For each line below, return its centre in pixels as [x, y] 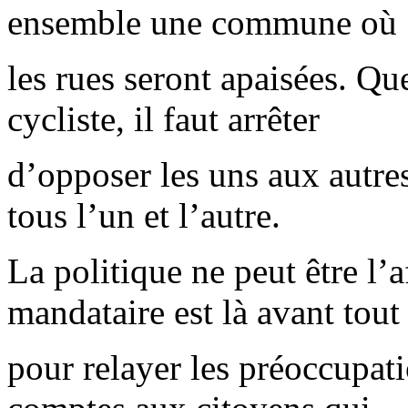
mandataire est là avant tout [204, 312]
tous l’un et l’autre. [144, 216]
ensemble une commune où [202, 23]
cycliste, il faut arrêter [163, 119]
